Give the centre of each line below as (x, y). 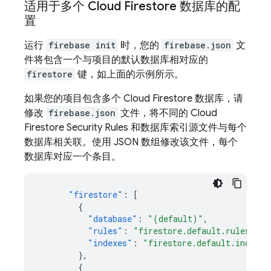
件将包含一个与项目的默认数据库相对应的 (116, 60)
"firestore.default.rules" (194, 231)
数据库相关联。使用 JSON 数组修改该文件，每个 (131, 142)
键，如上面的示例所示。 (129, 74)
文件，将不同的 (154, 113)
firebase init (82, 45)
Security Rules (96, 128)
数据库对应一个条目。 (73, 157)
